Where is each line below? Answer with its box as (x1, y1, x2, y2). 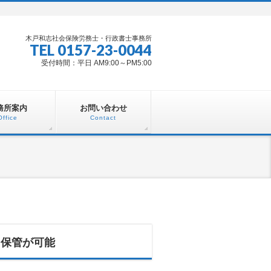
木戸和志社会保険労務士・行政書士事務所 (25, 34, 152, 42)
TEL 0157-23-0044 (30, 41, 152, 59)
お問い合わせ (79, 103, 127, 113)
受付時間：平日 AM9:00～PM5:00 (41, 59, 152, 67)
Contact (90, 114, 116, 121)
